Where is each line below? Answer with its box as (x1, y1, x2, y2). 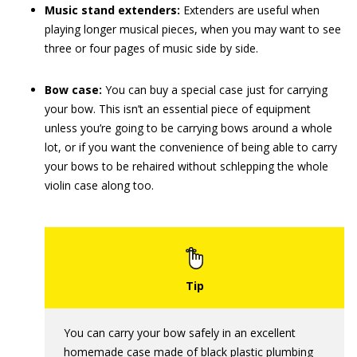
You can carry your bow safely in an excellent (64, 324, 296, 340)
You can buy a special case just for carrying (102, 81, 328, 97)
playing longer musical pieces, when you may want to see (45, 21, 341, 37)
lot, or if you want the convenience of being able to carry (45, 139, 337, 155)
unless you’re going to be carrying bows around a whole (45, 120, 332, 135)
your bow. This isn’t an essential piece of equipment (45, 100, 311, 116)
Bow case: (45, 81, 102, 97)
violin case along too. (45, 177, 154, 193)
